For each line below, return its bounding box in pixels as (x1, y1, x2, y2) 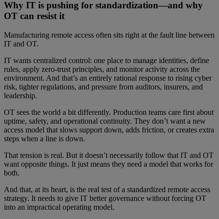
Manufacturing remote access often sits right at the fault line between (4, 30, 215, 39)
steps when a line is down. (4, 134, 85, 143)
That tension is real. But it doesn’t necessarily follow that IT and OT (4, 151, 214, 159)
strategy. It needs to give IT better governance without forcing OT (4, 194, 206, 202)
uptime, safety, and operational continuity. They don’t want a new (4, 116, 206, 125)
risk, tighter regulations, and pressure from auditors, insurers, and (4, 82, 203, 91)
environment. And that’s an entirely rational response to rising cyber (4, 73, 212, 82)
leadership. (4, 91, 37, 100)
